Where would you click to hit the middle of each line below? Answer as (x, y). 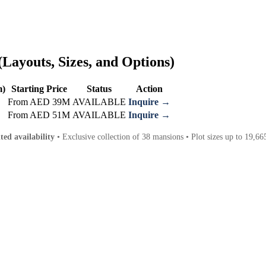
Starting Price (39, 88)
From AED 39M (39, 102)
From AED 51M (39, 115)
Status (99, 88)
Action (149, 88)
